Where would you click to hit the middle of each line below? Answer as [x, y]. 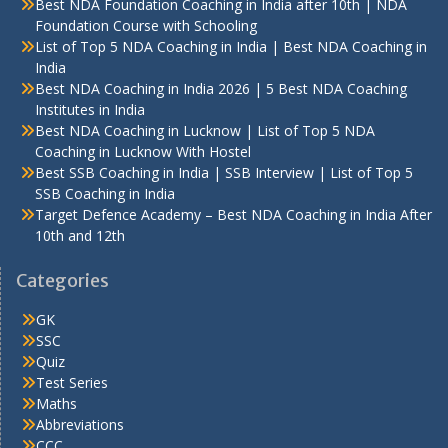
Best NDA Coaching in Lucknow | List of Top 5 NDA [205, 131]
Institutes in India [90, 110]
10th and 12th [80, 236]
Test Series [72, 383]
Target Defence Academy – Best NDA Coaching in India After [233, 215]
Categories [62, 281]
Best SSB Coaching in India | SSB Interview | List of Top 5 [224, 173]
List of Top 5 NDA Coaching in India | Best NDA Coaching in [231, 47]
